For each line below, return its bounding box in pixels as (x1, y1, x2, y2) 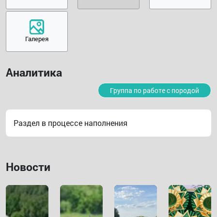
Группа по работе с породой (110, 85, 199, 95)
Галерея (25, 34, 48, 43)
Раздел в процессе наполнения (14, 117, 127, 128)
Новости (6, 158, 50, 174)
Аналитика (6, 64, 62, 79)
